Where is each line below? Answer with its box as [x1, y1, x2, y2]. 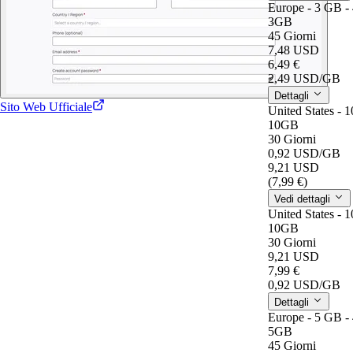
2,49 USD [268, 71, 319, 85]
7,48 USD [268, 43, 319, 57]
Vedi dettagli [274, 192, 333, 205]
